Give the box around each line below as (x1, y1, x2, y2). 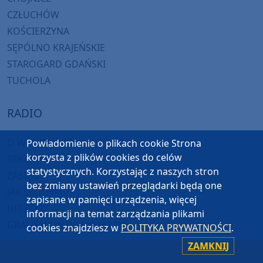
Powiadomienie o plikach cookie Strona (26, 137, 201, 150)
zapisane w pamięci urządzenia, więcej (26, 193, 197, 206)
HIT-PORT (7, 202, 49, 215)
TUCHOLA (7, 74, 50, 87)
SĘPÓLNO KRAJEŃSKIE (7, 41, 105, 55)
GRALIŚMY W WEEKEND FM (7, 218, 127, 232)
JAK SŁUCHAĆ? (7, 186, 69, 199)
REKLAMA (7, 153, 49, 166)
